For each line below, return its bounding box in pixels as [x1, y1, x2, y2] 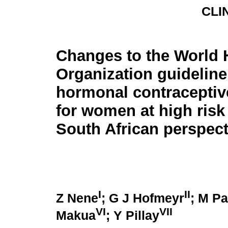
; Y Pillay [106, 209, 159, 223]
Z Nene [56, 191, 98, 206]
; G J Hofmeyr [101, 191, 184, 206]
